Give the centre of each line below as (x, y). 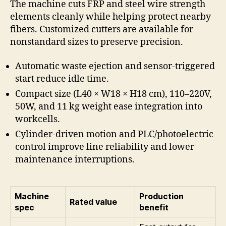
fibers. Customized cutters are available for (102, 30)
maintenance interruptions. (75, 159)
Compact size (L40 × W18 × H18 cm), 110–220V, (114, 94)
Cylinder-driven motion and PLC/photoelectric (114, 134)
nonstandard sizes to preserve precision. (97, 42)
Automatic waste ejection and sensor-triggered (115, 66)
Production (161, 196)
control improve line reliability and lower (105, 147)
